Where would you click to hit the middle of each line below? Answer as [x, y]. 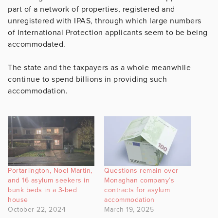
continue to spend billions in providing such [87, 79]
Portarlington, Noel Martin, [50, 170]
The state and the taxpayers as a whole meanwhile [99, 67]
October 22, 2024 [37, 209]
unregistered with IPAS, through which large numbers [105, 21]
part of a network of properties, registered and [91, 9]
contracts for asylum [137, 190]
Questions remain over [141, 170]
